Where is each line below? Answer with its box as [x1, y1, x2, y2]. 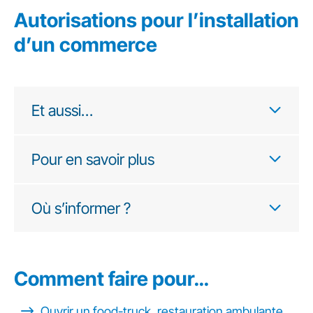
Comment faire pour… [14, 267, 208, 291]
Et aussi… [31, 101, 93, 119]
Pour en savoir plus [31, 150, 154, 168]
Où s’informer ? [31, 199, 131, 217]
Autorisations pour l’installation [14, 8, 299, 32]
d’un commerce [14, 33, 157, 57]
